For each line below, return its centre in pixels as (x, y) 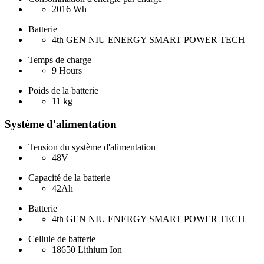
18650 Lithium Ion (87, 249)
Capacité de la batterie (69, 177)
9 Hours (67, 71)
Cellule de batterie (62, 239)
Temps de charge (60, 60)
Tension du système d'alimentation (92, 147)
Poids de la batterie (63, 91)
